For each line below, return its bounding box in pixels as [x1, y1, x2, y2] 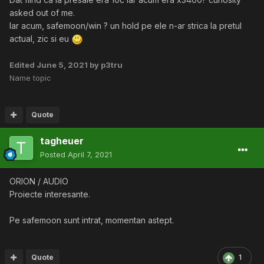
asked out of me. [9, 8, 75, 18]
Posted [40, 150, 68, 160]
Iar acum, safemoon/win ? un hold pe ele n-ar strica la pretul [9, 21, 242, 31]
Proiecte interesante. [9, 189, 90, 200]
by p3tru [88, 60, 123, 70]
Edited [9, 60, 37, 70]
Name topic [9, 73, 51, 83]
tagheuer [40, 135, 84, 147]
